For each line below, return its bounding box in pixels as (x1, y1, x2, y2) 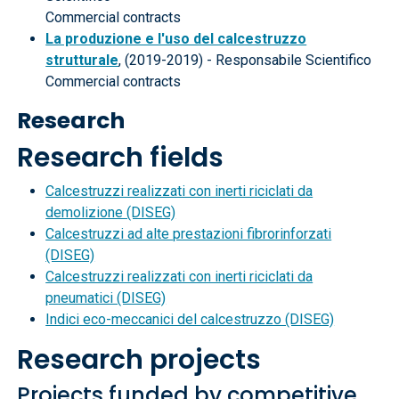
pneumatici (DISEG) (45, 289, 167, 306)
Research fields (17, 139, 224, 176)
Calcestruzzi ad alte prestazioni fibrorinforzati (45, 225, 332, 242)
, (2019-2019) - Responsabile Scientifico (118, 52, 372, 69)
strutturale (45, 52, 119, 69)
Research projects (17, 341, 262, 379)
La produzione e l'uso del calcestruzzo (45, 30, 307, 47)
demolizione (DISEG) (45, 204, 176, 221)
